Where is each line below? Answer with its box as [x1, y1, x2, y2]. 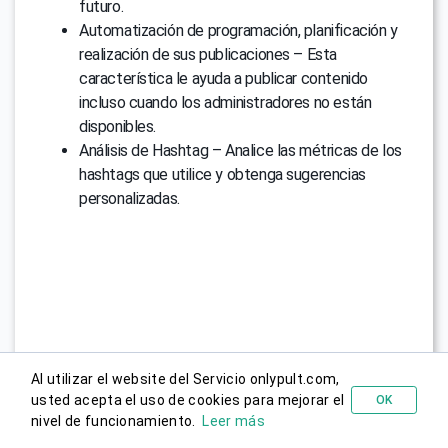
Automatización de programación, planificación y [79, 21, 398, 41]
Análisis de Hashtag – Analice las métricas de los [79, 141, 402, 161]
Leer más [202, 413, 265, 429]
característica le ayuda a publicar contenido [79, 69, 368, 89]
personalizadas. [79, 189, 180, 209]
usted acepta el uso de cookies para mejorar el [31, 392, 345, 408]
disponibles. [79, 117, 157, 137]
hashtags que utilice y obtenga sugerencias [79, 165, 366, 185]
